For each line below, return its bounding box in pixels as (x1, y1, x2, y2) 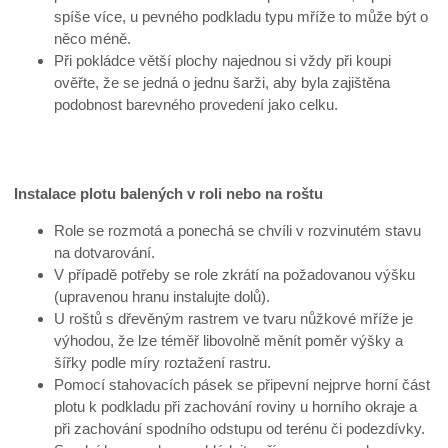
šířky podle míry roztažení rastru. (54, 353, 272, 371)
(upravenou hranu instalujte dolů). (54, 287, 271, 305)
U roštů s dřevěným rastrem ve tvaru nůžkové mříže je (54, 309, 414, 327)
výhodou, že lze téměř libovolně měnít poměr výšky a (54, 331, 404, 349)
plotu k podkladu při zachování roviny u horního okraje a (54, 397, 418, 415)
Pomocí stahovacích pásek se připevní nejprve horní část (54, 375, 431, 393)
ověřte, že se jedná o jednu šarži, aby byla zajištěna (54, 73, 391, 91)
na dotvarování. (54, 243, 156, 261)
